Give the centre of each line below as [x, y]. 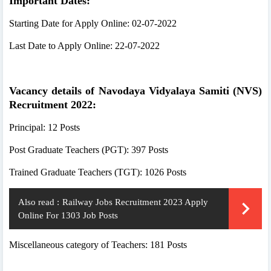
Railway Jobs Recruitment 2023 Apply [135, 202]
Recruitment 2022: [53, 104]
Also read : [39, 202]
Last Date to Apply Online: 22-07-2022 [84, 45]
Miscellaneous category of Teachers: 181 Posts [98, 244]
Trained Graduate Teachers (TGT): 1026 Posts [98, 172]
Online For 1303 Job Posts [68, 215]
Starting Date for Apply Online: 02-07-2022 [93, 23]
